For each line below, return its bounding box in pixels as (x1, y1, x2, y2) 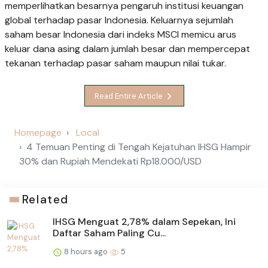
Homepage (14, 126, 62, 139)
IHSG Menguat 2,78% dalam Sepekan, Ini (53, 215, 236, 229)
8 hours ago (62, 246, 109, 257)
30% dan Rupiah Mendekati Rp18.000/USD (19, 155, 202, 168)
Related (22, 192, 69, 208)
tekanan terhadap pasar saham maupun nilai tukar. (5, 56, 226, 69)
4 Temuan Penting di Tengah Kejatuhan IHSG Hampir (26, 141, 251, 154)
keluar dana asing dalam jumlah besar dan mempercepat (5, 42, 250, 55)
